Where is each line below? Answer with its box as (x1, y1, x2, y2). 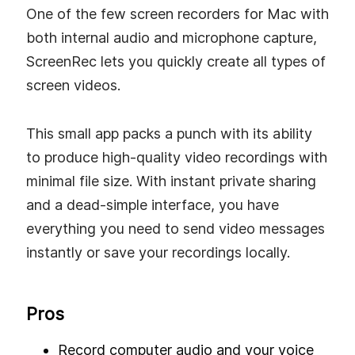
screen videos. (26, 76, 120, 94)
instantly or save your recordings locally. (26, 244, 290, 261)
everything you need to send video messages (26, 220, 325, 238)
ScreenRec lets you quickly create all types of (26, 52, 326, 70)
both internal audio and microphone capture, (26, 29, 317, 46)
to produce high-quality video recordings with (26, 149, 327, 166)
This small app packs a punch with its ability (26, 125, 312, 143)
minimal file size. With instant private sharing (26, 173, 316, 190)
